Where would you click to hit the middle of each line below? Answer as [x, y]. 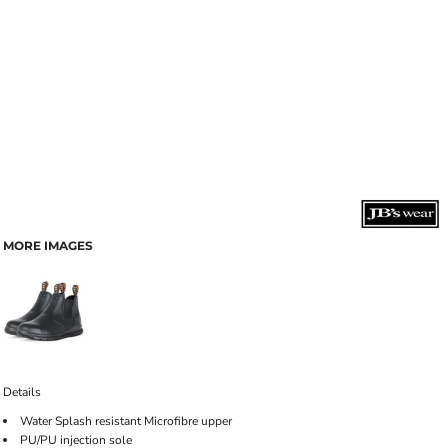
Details [22, 392]
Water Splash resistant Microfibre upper [126, 421]
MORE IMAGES [48, 245]
